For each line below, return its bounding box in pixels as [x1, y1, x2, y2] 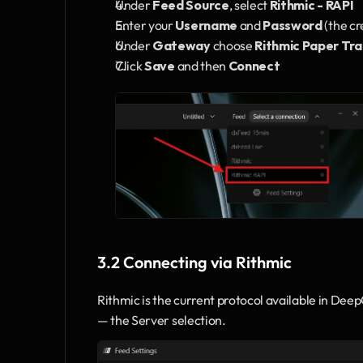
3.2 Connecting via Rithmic [97, 251, 292, 272]
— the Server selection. [97, 311, 226, 328]
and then [174, 58, 228, 75]
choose [210, 37, 255, 54]
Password [263, 17, 322, 34]
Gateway [152, 37, 211, 54]
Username [175, 17, 237, 34]
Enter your [115, 17, 176, 34]
